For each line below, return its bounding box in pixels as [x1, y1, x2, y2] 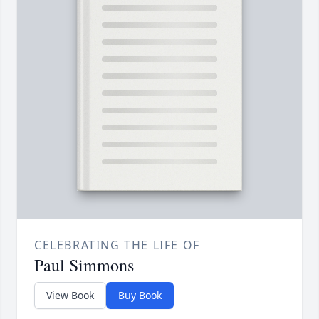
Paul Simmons [34, 253, 134, 277]
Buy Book [118, 288, 162, 303]
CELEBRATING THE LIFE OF [34, 237, 200, 253]
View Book [46, 288, 94, 303]
